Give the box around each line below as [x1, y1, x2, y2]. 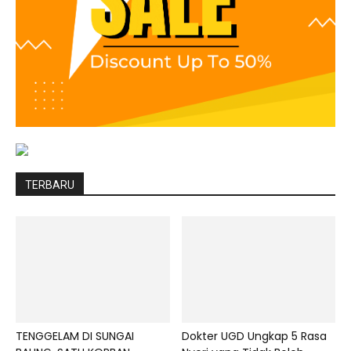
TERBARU [25, 179, 74, 192]
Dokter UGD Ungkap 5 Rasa [181, 327, 327, 344]
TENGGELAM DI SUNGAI [16, 327, 134, 344]
